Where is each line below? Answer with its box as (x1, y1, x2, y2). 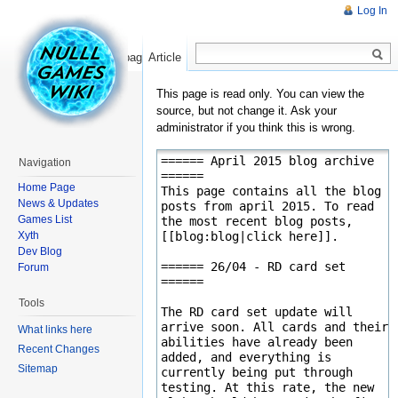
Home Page (18, 180, 76, 194)
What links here (18, 323, 92, 337)
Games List (18, 212, 72, 226)
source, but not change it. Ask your (156, 104, 337, 117)
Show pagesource (92, 51, 184, 64)
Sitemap (18, 362, 58, 376)
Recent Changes (18, 343, 99, 356)
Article (148, 51, 182, 64)
